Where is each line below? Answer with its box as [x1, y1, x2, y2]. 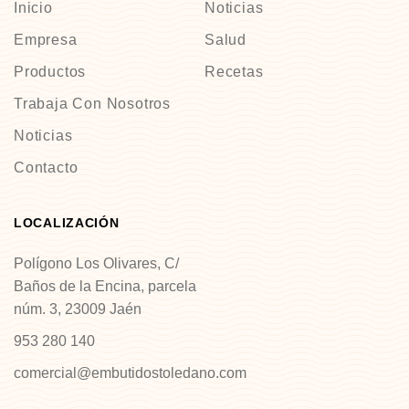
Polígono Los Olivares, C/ [14, 255, 179, 271]
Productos [14, 63, 87, 79]
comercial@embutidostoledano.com [14, 364, 246, 381]
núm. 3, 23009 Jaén [14, 300, 142, 317]
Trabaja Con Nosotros [14, 95, 171, 111]
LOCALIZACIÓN [14, 215, 120, 230]
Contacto [14, 159, 79, 175]
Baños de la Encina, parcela [14, 278, 196, 294]
